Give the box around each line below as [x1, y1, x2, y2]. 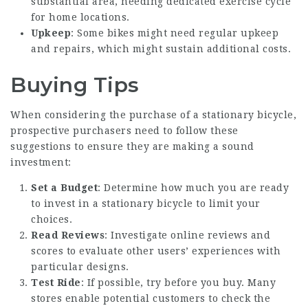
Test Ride [31, 276, 81, 288]
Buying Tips [10, 71, 140, 98]
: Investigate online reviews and [104, 229, 270, 241]
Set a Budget [31, 181, 98, 193]
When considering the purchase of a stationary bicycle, [10, 109, 296, 120]
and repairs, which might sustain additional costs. [31, 43, 291, 54]
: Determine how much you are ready [98, 181, 289, 193]
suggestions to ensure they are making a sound [10, 140, 254, 152]
